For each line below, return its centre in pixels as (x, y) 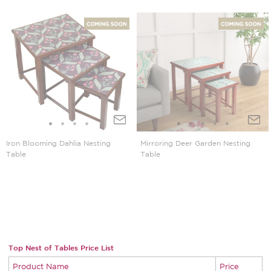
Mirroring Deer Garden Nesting (195, 143)
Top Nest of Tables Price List (61, 248)
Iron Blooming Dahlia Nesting (58, 143)
